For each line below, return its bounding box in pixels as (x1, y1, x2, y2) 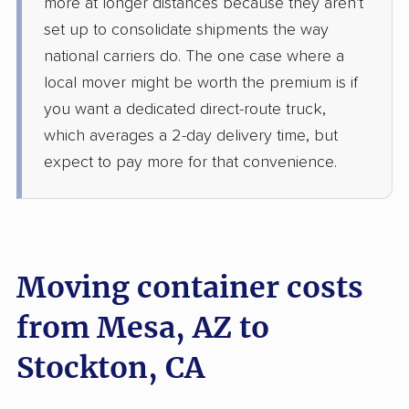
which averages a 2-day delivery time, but (44, 128, 338, 145)
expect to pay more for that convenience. (44, 154, 337, 172)
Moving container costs (16, 269, 363, 307)
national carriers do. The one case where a (44, 48, 344, 66)
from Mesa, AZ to (16, 309, 269, 347)
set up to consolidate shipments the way (44, 22, 329, 39)
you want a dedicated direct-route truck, (44, 101, 326, 119)
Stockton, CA (16, 350, 204, 387)
